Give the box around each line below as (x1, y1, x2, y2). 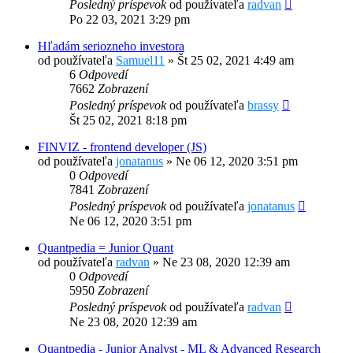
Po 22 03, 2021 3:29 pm (69, 13, 190, 27)
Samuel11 (116, 54, 165, 68)
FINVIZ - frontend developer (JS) (38, 140, 206, 154)
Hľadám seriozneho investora (38, 39, 184, 54)
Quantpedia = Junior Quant (38, 241, 173, 255)
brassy (247, 98, 279, 113)
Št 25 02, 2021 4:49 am (177, 54, 294, 68)
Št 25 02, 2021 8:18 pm (69, 113, 187, 128)
